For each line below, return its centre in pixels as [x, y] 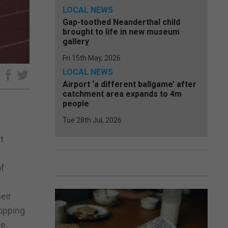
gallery [76, 41]
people [76, 104]
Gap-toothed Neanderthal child [121, 22]
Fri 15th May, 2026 [92, 58]
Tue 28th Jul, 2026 [92, 120]
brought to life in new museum [121, 32]
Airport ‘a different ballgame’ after [130, 84]
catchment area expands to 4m [122, 94]
